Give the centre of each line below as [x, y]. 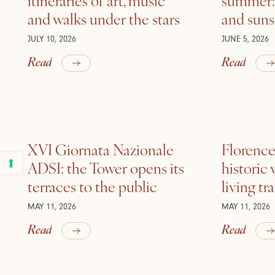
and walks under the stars [103, 18]
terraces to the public [92, 186]
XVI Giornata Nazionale [100, 149]
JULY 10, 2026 [52, 39]
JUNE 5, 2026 [246, 39]
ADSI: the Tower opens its [106, 168]
